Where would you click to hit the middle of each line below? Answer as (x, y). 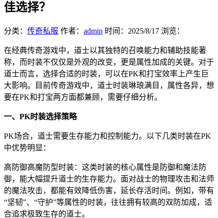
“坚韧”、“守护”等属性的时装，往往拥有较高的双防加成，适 (108, 202)
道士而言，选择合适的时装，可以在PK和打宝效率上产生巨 (106, 74)
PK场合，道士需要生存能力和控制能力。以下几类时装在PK (108, 136)
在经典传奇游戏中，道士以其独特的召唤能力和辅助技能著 (105, 51)
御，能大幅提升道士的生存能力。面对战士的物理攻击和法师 (109, 179)
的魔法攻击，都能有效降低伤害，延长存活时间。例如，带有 (109, 191)
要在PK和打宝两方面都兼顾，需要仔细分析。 (83, 97)
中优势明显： (27, 148)
